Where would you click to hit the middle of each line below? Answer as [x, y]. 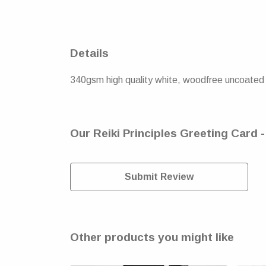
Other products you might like [152, 237]
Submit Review [159, 177]
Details [89, 53]
